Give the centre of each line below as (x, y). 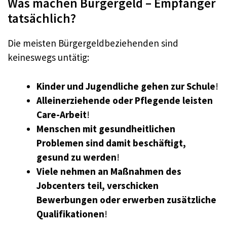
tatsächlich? (42, 18)
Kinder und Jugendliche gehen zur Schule (126, 86)
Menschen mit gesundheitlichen (106, 128)
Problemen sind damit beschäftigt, (111, 143)
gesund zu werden (77, 157)
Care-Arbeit (62, 114)
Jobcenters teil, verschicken (98, 185)
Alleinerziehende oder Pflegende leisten (125, 100)
